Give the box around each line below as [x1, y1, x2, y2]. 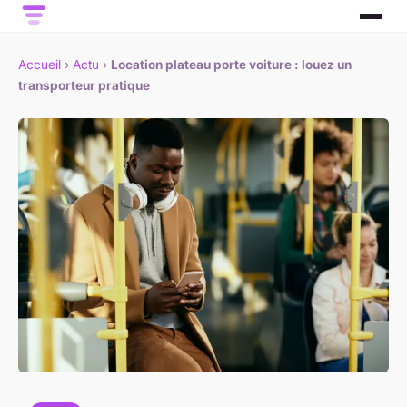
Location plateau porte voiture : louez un [111, 57, 352, 73]
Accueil [18, 57, 61, 73]
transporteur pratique [18, 78, 150, 94]
